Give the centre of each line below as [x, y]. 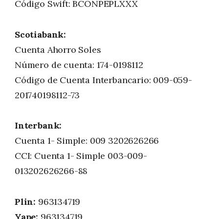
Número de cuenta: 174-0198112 [79, 65]
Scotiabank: [41, 34]
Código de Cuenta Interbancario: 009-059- [103, 80]
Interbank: [38, 126]
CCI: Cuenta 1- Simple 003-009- [81, 156]
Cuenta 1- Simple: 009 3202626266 [87, 141]
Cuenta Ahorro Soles [58, 49]
